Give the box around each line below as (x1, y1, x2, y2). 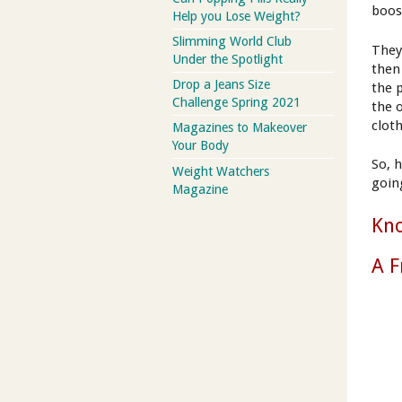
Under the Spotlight (172, 52, 283, 67)
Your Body (172, 138, 229, 153)
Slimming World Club (172, 34, 292, 49)
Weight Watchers (172, 163, 269, 179)
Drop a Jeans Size (172, 77, 270, 92)
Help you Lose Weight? (172, 8, 301, 23)
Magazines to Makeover (172, 120, 307, 135)
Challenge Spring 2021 (172, 95, 301, 110)
